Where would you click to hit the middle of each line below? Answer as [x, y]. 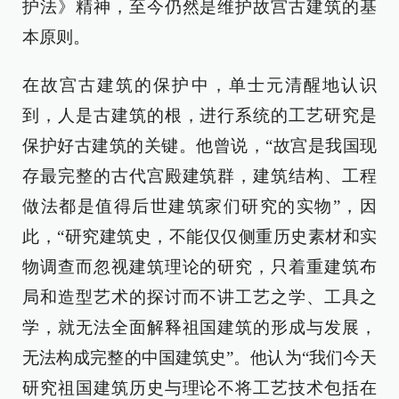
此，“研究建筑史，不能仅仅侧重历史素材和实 [199, 237]
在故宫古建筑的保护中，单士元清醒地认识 [199, 85]
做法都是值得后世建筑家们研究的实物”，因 [199, 207]
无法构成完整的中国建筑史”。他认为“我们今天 [199, 358]
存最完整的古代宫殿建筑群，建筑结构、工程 [199, 176]
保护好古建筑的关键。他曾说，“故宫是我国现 [199, 146]
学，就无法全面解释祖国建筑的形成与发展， [199, 328]
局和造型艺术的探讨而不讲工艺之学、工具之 [199, 297]
